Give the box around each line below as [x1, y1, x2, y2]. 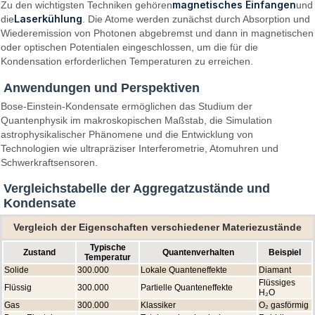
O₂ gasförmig [259, 300, 309, 310]
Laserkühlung [14, 13, 83, 25]
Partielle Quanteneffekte [141, 282, 233, 292]
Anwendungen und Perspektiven [4, 80, 200, 95]
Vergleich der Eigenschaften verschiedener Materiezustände [13, 221, 302, 233]
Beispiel [269, 247, 301, 257]
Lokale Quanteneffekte [141, 264, 227, 275]
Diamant [259, 264, 291, 275]
